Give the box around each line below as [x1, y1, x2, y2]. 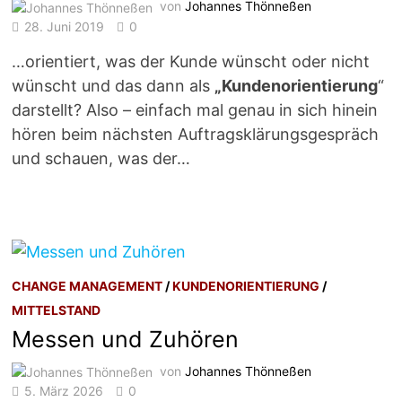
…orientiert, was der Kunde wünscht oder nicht [12, 52, 371, 72]
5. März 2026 [24, 383, 104, 399]
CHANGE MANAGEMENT [12, 277, 163, 293]
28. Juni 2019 [24, 19, 105, 35]
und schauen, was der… [12, 149, 191, 169]
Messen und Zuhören [12, 325, 240, 353]
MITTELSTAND [12, 301, 101, 318]
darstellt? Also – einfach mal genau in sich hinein [12, 100, 379, 120]
